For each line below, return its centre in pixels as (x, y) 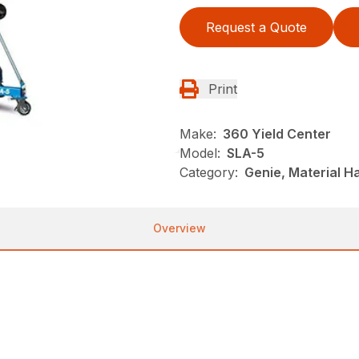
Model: (200, 153)
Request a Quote (256, 27)
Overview (179, 228)
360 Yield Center (277, 134)
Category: (209, 172)
